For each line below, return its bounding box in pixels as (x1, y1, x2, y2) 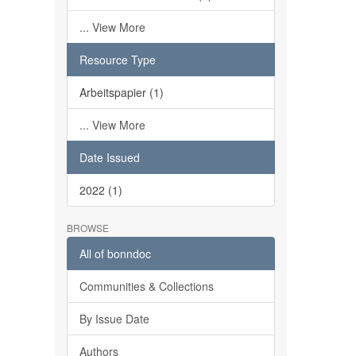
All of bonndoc (79, 246, 151, 261)
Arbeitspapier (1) (79, 84, 164, 100)
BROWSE (66, 221, 109, 234)
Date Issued (79, 149, 140, 165)
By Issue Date (79, 311, 149, 327)
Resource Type (79, 52, 156, 68)
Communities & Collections (79, 278, 214, 294)
